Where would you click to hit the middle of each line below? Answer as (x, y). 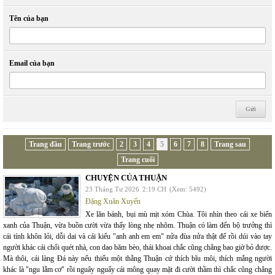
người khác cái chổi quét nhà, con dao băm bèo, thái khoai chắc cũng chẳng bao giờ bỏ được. (137, 248)
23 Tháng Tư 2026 (112, 189)
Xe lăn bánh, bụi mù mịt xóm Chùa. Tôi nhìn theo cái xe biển (179, 215)
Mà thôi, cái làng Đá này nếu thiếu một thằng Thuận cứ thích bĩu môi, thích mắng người (137, 259)
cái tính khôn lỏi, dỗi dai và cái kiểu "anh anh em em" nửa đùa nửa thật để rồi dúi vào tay (137, 237)
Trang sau (230, 145)
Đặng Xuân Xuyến (113, 202)
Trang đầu (45, 145)
